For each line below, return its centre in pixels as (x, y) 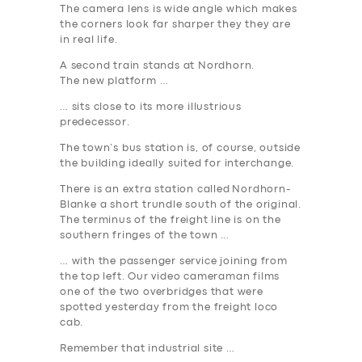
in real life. (90, 40)
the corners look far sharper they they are (175, 25)
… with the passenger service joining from (174, 262)
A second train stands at (129, 66)
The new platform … (114, 82)
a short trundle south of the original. (199, 205)
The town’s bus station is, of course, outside (180, 149)
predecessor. (95, 123)
